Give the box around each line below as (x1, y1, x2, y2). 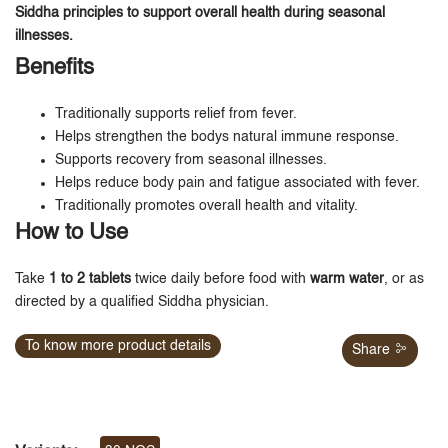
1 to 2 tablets (49, 272, 131, 287)
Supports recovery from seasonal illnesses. (55, 153, 327, 168)
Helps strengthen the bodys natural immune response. (55, 130, 399, 145)
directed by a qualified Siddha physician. (15, 295, 269, 310)
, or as (384, 272, 424, 287)
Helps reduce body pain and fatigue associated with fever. (55, 176, 420, 191)
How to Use (15, 222, 128, 245)
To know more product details (25, 339, 211, 354)
